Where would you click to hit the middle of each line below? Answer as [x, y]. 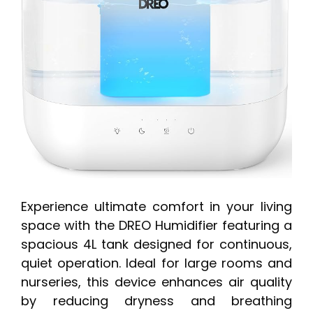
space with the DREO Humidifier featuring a [156, 226]
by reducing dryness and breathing [156, 301]
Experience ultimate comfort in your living [156, 207]
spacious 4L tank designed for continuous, [156, 245]
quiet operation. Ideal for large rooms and [156, 263]
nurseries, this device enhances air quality [156, 282]
